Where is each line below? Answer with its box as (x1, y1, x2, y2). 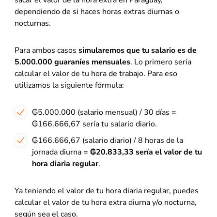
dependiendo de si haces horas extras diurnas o (15, 6, 179, 17)
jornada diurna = (32, 147, 90, 157)
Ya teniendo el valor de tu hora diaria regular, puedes (15, 186, 199, 196)
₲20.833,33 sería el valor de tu (90, 147, 202, 157)
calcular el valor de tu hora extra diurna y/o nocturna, (15, 197, 197, 208)
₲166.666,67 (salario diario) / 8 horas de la (32, 135, 183, 146)
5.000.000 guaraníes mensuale (15, 57, 126, 67)
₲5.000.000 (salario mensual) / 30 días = (32, 107, 176, 118)
